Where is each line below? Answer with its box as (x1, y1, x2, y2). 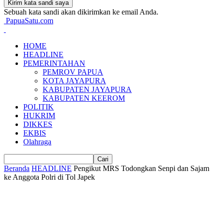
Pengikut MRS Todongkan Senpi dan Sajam (74, 164, 209, 172)
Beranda (4, 164, 30, 172)
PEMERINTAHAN (23, 59, 85, 67)
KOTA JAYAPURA (43, 77, 106, 85)
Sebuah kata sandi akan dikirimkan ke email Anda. (4, 8, 158, 16)
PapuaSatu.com (6, 16, 53, 25)
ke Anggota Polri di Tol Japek (4, 173, 95, 181)
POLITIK (23, 103, 54, 111)
